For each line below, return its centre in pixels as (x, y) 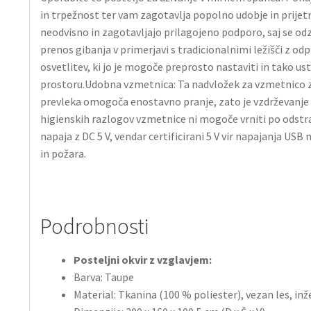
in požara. (63, 153)
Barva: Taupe (103, 277)
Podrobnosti (94, 226)
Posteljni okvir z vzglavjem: (142, 260)
